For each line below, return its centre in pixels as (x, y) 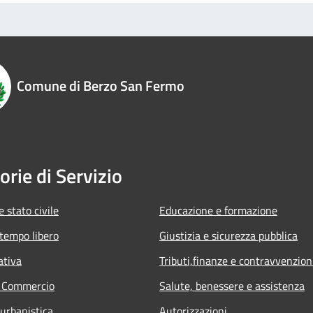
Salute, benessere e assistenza (232, 285)
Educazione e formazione (218, 210)
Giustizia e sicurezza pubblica (228, 235)
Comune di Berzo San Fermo (101, 85)
